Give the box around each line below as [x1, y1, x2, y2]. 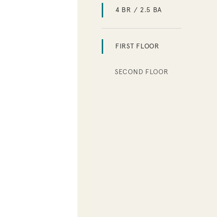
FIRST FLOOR [115, 42, 159, 50]
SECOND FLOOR [115, 67, 169, 76]
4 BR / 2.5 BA [115, 5, 162, 14]
